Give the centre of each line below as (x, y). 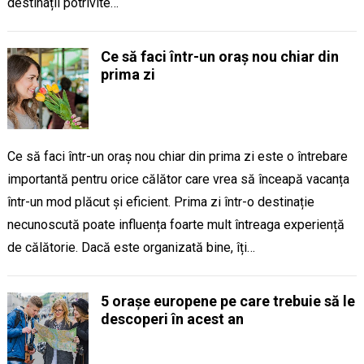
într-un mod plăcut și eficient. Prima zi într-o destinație (160, 202)
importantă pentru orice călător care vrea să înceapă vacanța (178, 179)
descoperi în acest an (172, 319)
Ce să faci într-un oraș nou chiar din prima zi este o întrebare (177, 156)
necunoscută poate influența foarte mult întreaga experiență (175, 225)
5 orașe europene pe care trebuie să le (227, 301)
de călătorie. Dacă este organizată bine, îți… (131, 247)
